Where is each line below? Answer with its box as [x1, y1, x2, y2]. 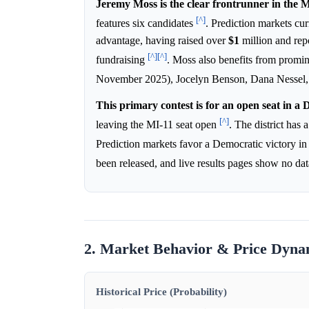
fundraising [96, 54, 148, 66]
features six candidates [96, 17, 196, 30]
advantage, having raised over [96, 34, 228, 47]
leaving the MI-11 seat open [96, 119, 219, 131]
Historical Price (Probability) [96, 285, 227, 297]
